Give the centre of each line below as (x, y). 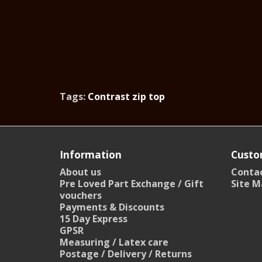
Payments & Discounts (112, 207)
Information (91, 154)
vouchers (81, 195)
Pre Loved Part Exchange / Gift (132, 183)
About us (80, 172)
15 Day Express (94, 218)
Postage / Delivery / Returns (126, 254)
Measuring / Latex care (114, 242)
